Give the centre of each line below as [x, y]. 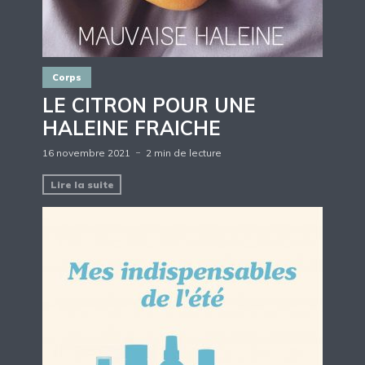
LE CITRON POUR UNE [149, 106]
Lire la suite [82, 184]
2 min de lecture [184, 153]
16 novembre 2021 [86, 153]
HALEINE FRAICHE [132, 128]
